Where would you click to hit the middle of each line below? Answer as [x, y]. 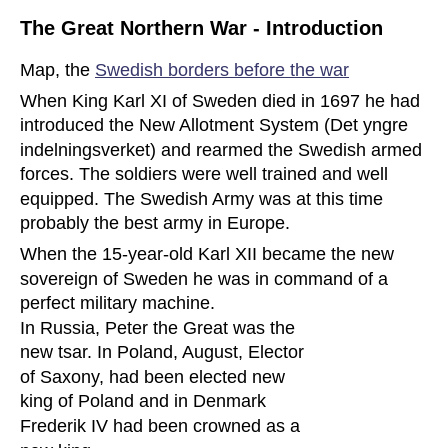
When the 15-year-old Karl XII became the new [209, 254]
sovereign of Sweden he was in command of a [206, 278]
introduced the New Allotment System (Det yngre [216, 125]
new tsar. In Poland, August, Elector [164, 352]
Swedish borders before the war [222, 69]
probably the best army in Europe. [157, 223]
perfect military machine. [117, 303]
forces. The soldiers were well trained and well [206, 174]
